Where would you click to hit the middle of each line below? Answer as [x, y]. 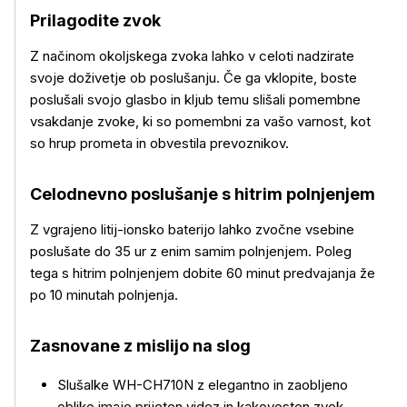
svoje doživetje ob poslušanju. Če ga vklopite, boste [194, 78]
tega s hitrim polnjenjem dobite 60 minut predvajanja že [203, 273]
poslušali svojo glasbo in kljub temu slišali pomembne [195, 99]
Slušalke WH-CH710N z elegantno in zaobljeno [203, 385]
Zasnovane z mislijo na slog [140, 346]
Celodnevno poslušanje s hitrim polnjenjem [203, 194]
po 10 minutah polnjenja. [104, 295]
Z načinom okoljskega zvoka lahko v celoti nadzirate [192, 56]
